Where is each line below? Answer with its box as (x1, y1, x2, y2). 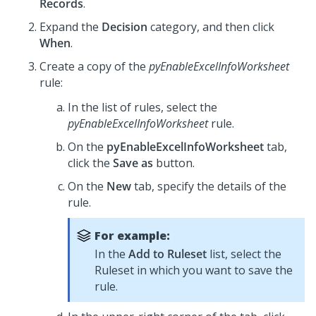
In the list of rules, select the (68, 99, 217, 115)
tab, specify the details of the (131, 178, 286, 194)
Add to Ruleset (128, 246, 207, 262)
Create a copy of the (39, 59, 149, 74)
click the (68, 155, 113, 171)
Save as (113, 155, 153, 171)
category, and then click (147, 19, 274, 35)
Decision (102, 19, 147, 35)
